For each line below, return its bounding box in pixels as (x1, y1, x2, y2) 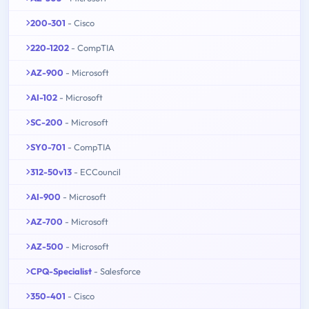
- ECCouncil (74, 166, 121, 178)
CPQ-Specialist (30, 266, 92, 277)
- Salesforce (94, 266, 141, 277)
